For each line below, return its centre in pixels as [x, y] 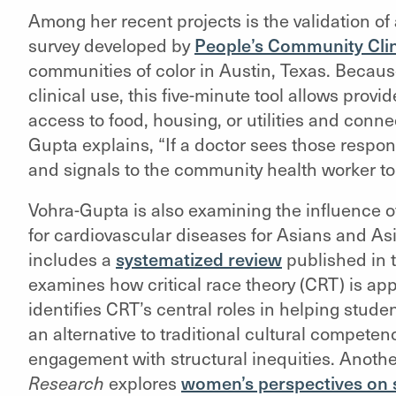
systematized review [198, 259]
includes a [72, 259]
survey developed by [111, 45]
